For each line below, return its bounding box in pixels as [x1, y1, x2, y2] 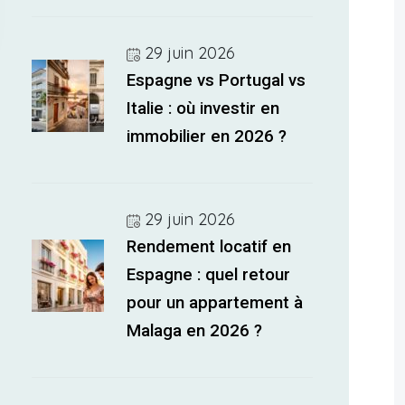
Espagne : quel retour [127, 265, 291, 285]
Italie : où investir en [127, 99, 280, 118]
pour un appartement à [127, 293, 304, 313]
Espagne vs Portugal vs [127, 71, 306, 90]
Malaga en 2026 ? [127, 321, 263, 341]
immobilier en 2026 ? [127, 127, 287, 146]
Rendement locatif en [127, 237, 292, 257]
